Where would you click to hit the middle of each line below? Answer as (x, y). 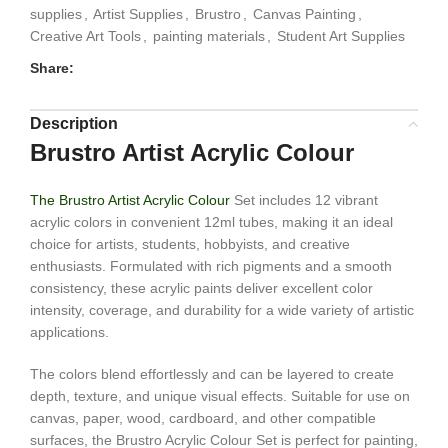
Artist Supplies (138, 14)
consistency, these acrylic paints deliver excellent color (201, 288)
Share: (52, 68)
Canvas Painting (304, 14)
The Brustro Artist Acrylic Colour (130, 200)
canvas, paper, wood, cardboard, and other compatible (203, 418)
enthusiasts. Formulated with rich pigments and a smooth (211, 266)
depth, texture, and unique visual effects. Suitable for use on (220, 396)
